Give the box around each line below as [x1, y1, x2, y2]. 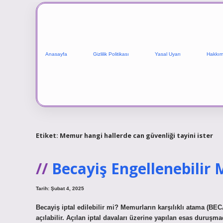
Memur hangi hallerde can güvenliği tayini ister [60, 130, 213, 140]
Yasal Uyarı [155, 51, 181, 57]
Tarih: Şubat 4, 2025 [36, 186, 84, 192]
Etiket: [36, 130, 60, 140]
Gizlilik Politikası [93, 51, 129, 57]
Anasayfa [45, 51, 67, 57]
